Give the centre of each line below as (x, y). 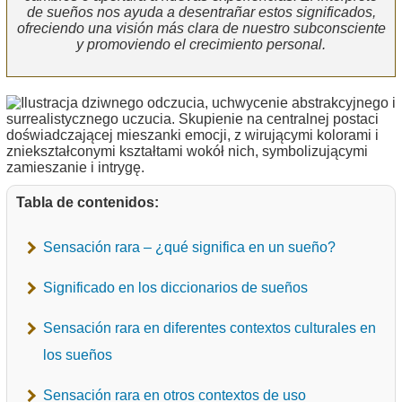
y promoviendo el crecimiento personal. (201, 45)
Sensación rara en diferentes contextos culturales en (210, 328)
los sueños (78, 355)
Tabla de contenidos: (87, 203)
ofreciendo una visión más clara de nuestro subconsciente (201, 29)
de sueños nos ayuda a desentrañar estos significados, (201, 13)
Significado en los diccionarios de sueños (175, 288)
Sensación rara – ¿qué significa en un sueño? (189, 248)
